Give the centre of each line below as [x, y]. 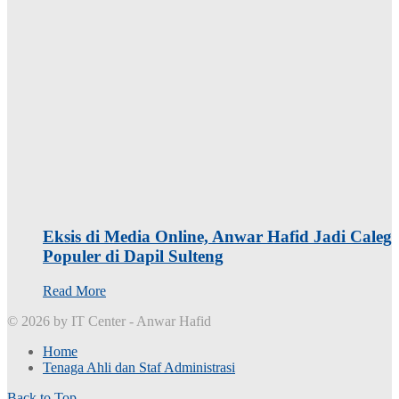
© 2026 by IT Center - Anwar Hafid [109, 321]
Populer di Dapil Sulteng [133, 256]
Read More [74, 290]
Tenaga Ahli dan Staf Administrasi [139, 367]
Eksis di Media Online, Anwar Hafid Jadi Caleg [217, 236]
